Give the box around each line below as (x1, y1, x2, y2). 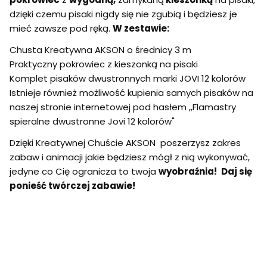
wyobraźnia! (159, 164, 219, 178)
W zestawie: (113, 21, 169, 35)
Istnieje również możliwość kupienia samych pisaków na (10, 86, 253, 99)
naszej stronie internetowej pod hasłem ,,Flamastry (10, 100, 236, 113)
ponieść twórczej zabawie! (10, 179, 135, 192)
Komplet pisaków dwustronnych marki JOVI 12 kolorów (10, 72, 246, 85)
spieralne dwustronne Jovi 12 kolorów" (10, 114, 175, 128)
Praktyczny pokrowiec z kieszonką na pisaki (10, 57, 198, 70)
